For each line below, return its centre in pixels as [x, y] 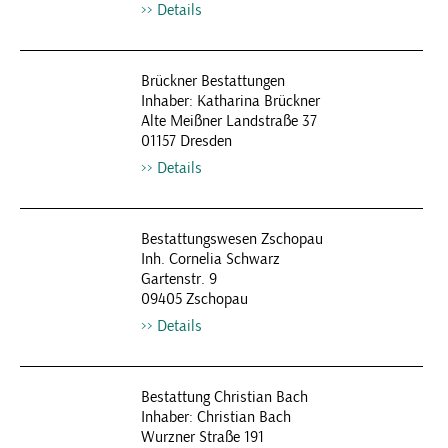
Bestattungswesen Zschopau [231, 239]
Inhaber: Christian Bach [215, 417]
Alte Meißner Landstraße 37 [228, 121]
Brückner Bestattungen [212, 81]
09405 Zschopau [194, 299]
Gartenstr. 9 [178, 279]
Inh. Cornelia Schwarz [210, 259]
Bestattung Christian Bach [224, 397]
